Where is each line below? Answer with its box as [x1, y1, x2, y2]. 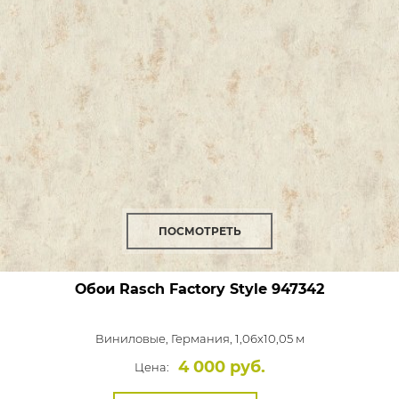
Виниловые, [94, 331, 171, 346]
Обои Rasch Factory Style [75, 281, 267, 297]
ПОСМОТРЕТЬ [158, 224, 241, 238]
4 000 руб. [177, 357, 265, 377]
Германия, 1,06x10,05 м [170, 331, 305, 346]
